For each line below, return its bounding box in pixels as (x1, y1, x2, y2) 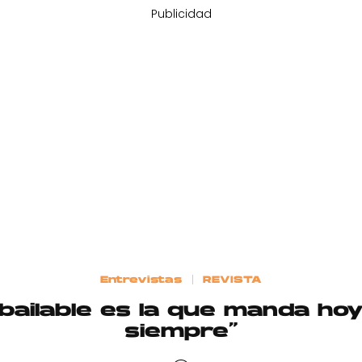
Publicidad (150, 6, 212, 22)
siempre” (124, 322, 238, 342)
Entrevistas (100, 275, 183, 285)
